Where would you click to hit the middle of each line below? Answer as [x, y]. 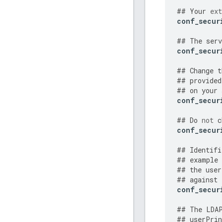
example [204, 160]
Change [202, 71]
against [204, 180]
